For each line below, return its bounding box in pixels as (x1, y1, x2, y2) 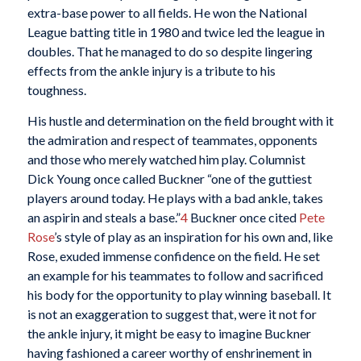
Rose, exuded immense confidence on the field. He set (27, 247, 320, 263)
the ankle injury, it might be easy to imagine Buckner (27, 325, 311, 341)
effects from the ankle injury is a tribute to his (27, 63, 276, 79)
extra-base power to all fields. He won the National (27, 5, 307, 21)
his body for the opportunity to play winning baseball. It (27, 286, 331, 302)
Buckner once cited (187, 209, 299, 225)
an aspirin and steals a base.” (27, 209, 180, 225)
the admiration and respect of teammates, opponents (27, 131, 317, 147)
